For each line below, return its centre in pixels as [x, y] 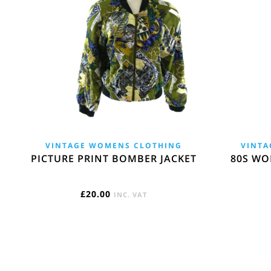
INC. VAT [131, 194]
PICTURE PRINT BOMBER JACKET [114, 158]
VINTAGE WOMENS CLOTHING [114, 145]
